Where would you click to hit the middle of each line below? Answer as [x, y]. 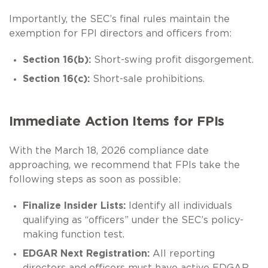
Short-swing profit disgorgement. [172, 60]
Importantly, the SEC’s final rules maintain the [119, 19]
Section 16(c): [56, 79]
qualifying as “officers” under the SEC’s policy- [133, 220]
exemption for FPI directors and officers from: [120, 33]
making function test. [73, 234]
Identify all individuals [179, 205]
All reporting [182, 253]
